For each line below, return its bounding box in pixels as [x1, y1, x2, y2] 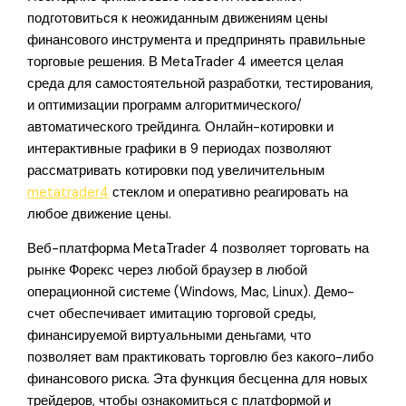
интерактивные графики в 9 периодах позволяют [27, 140, 333, 158]
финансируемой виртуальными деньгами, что [27, 327, 312, 345]
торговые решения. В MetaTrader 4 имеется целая [27, 53, 344, 71]
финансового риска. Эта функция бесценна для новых [27, 371, 369, 389]
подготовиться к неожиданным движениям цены [27, 9, 329, 27]
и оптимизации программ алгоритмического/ [27, 96, 303, 114]
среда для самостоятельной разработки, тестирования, [27, 74, 374, 92]
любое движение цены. [27, 205, 172, 223]
